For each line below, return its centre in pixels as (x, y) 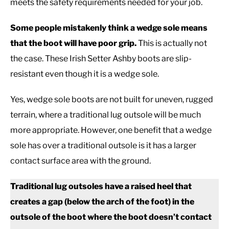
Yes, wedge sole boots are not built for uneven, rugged (112, 100)
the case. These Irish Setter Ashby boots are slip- (101, 59)
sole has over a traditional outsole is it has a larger (103, 146)
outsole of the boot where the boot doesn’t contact (111, 217)
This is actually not (172, 43)
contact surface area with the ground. (81, 161)
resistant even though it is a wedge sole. (85, 74)
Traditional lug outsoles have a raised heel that (101, 187)
